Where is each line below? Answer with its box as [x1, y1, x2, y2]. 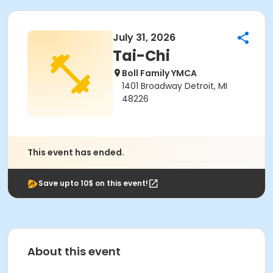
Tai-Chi [113, 46, 170, 66]
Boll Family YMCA [122, 67, 197, 79]
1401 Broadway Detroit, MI [122, 80, 227, 92]
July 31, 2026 [113, 30, 175, 44]
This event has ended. [27, 146, 124, 158]
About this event [27, 244, 121, 259]
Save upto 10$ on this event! [38, 178, 148, 188]
